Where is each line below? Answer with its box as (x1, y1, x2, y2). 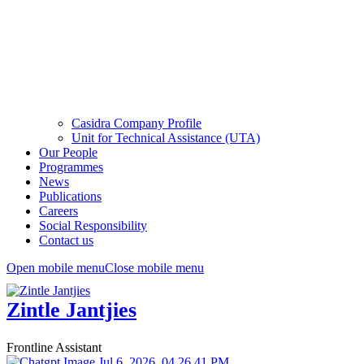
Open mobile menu (6, 261, 105, 275)
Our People (39, 145, 97, 159)
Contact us (39, 233, 93, 247)
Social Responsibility (39, 219, 147, 232)
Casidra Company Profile (71, 116, 201, 130)
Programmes (39, 160, 103, 174)
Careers (39, 204, 78, 218)
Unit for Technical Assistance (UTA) (71, 131, 260, 145)
